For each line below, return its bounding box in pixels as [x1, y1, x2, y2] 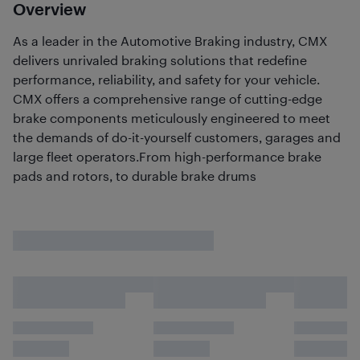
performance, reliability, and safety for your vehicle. [13, 72, 320, 87]
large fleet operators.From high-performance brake [13, 149, 321, 164]
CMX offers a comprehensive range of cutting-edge [13, 91, 322, 106]
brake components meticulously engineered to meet [13, 110, 330, 125]
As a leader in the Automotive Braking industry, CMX [13, 33, 327, 48]
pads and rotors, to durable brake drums [13, 168, 256, 183]
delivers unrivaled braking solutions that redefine [13, 52, 307, 67]
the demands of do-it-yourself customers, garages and [13, 129, 341, 145]
